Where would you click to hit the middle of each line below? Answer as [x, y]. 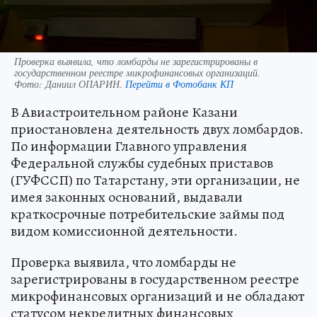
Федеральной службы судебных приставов [142, 163]
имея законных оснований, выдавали [127, 197]
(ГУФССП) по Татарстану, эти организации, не [155, 180]
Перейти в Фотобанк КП [179, 84]
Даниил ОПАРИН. [85, 84]
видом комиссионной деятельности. [124, 231]
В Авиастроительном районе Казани [124, 113]
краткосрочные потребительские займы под [148, 214]
